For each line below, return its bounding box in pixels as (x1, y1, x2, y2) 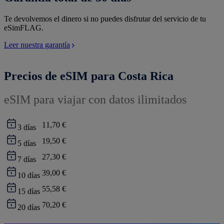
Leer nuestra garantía (4, 40, 70, 49)
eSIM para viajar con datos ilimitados (4, 93, 186, 106)
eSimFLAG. (4, 23, 43, 32)
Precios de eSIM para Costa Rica (4, 69, 173, 83)
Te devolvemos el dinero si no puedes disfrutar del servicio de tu (4, 14, 206, 23)
